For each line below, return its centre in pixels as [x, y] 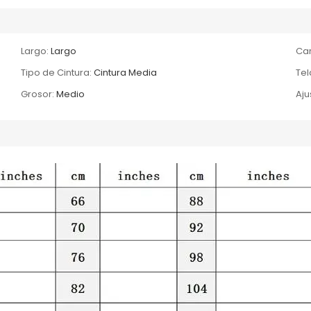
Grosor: [38, 94]
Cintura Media [126, 72]
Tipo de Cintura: [57, 72]
